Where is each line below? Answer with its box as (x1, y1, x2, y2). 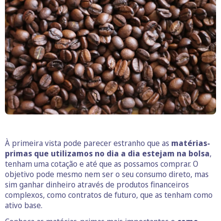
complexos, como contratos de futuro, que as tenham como (5, 189, 213, 201)
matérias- (171, 138, 210, 149)
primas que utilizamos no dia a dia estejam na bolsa (5, 148, 210, 159)
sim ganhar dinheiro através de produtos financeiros (5, 179, 189, 190)
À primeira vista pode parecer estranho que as (5, 138, 171, 149)
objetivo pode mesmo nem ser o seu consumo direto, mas (5, 169, 209, 180)
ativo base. (5, 200, 42, 211)
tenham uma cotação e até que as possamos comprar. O (5, 158, 198, 170)
